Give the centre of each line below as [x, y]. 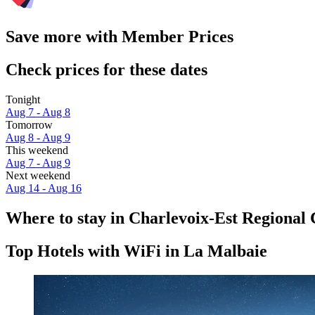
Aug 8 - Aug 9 [38, 138]
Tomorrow [29, 125]
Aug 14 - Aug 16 [44, 188]
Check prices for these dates [107, 70]
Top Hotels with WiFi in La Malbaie [136, 251]
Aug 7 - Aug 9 [38, 163]
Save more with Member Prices [120, 37]
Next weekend [38, 176]
